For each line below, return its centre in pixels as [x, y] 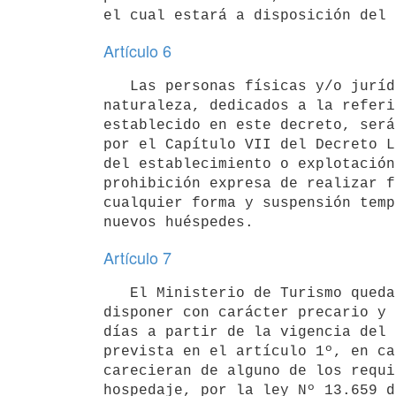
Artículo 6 [137, 50]
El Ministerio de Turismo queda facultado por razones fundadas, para [117, 293]
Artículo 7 [137, 257]
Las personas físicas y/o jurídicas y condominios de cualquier [117, 86]
